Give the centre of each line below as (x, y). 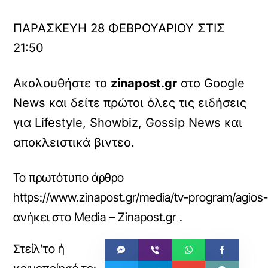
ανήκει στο (44, 217)
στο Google (211, 83)
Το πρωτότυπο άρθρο (69, 178)
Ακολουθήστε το (62, 83)
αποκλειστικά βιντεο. (74, 142)
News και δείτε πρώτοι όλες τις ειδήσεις (130, 103)
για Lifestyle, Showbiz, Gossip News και (128, 123)
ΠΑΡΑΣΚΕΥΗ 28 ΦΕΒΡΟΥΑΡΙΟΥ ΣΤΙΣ (119, 28)
